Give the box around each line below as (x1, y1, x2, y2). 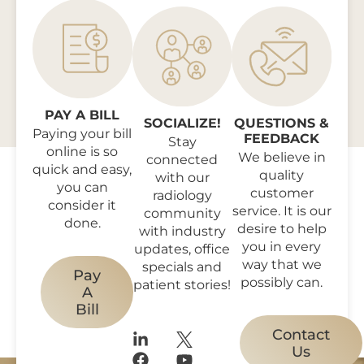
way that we (241, 254, 322, 272)
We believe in (237, 147, 326, 165)
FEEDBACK (244, 128, 320, 146)
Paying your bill (32, 123, 132, 141)
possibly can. (240, 272, 323, 290)
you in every (242, 236, 322, 254)
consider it (48, 195, 117, 213)
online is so (46, 141, 119, 159)
